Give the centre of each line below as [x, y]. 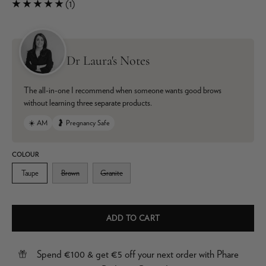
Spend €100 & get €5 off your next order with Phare [137, 254]
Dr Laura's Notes [108, 61]
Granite [112, 173]
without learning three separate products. [88, 103]
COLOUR [26, 154]
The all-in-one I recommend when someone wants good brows [123, 90]
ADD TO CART [133, 218]
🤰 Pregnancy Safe [83, 123]
